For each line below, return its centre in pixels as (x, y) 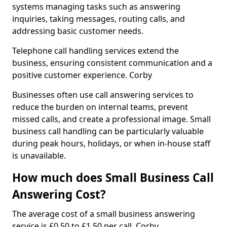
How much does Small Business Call (113, 178)
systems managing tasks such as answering (96, 7)
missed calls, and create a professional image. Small (111, 119)
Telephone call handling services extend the (96, 51)
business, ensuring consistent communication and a (112, 63)
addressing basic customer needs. (78, 31)
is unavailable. (39, 156)
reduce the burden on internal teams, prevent (100, 107)
